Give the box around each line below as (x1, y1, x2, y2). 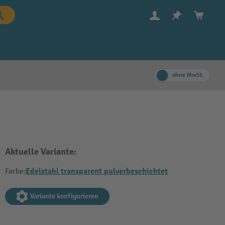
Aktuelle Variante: (5, 146, 76, 158)
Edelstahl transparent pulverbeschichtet (26, 166, 168, 176)
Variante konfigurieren (30, 192, 98, 200)
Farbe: (5, 167, 26, 176)
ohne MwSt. (172, 71, 203, 79)
